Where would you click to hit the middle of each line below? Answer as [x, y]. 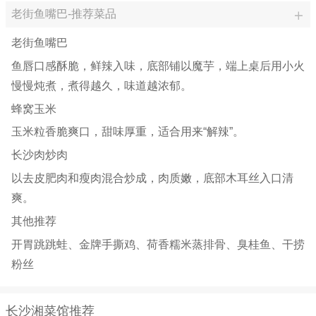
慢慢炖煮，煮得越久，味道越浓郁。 [102, 85]
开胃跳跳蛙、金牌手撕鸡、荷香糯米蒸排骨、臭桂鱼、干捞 [158, 244]
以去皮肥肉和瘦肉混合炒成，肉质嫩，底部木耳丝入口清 [152, 178]
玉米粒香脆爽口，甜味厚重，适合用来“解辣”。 [128, 132]
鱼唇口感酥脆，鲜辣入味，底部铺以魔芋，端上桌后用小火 [158, 66]
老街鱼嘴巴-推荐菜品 [64, 14]
